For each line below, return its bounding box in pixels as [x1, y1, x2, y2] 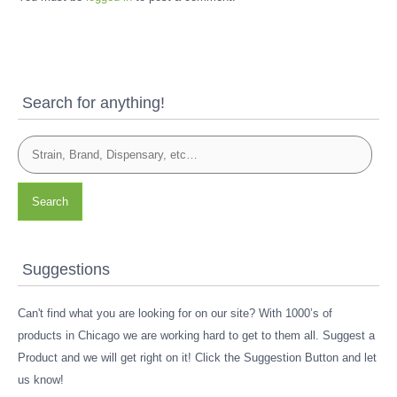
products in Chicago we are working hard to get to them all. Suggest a [18, 329, 375, 343]
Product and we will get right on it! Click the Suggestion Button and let [18, 351, 377, 365]
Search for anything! [22, 93, 165, 113]
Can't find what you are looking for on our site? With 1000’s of [18, 307, 332, 321]
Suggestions [22, 260, 110, 279]
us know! [18, 373, 64, 387]
